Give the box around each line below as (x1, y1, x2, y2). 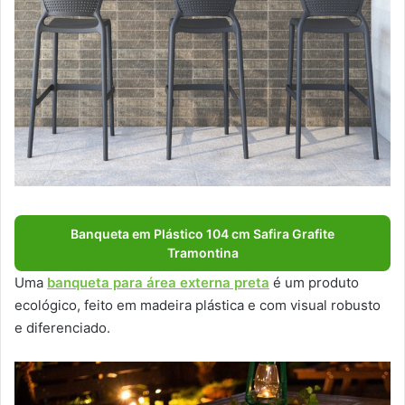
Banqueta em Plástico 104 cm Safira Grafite (71, 225, 334, 241)
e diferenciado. (14, 318, 110, 336)
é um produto (269, 273, 359, 291)
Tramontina (166, 244, 239, 260)
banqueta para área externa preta (47, 273, 269, 291)
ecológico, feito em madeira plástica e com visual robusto (14, 296, 381, 314)
